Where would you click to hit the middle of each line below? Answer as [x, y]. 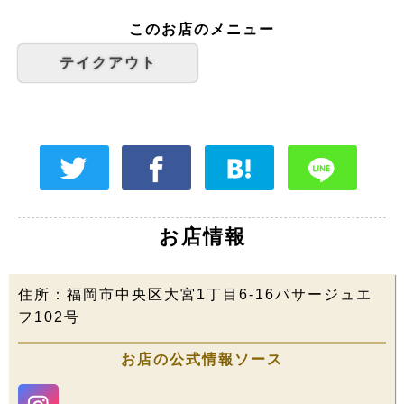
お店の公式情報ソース [202, 359]
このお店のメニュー [202, 29]
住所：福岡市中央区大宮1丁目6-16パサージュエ [195, 294]
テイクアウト [108, 63]
